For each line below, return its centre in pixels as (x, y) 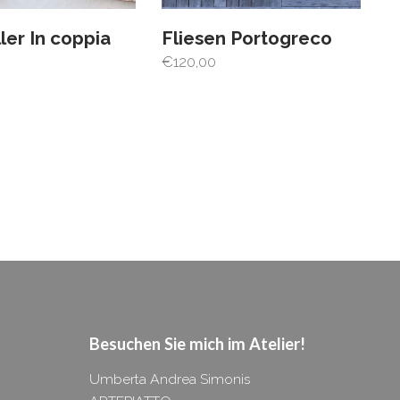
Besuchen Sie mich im (169, 343)
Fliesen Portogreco (247, 39)
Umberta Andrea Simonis (170, 379)
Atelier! (277, 343)
